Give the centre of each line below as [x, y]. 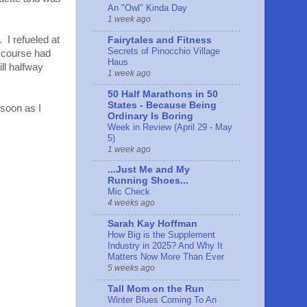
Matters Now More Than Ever [166, 257]
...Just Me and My [149, 170]
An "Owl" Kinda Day [147, 8]
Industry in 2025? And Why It [165, 246]
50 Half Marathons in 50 [163, 94]
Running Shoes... [148, 181]
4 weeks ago [131, 203]
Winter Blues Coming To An [162, 299]
